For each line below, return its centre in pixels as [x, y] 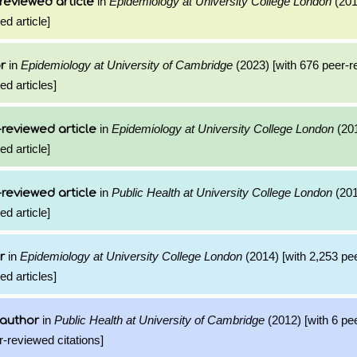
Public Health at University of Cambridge [159, 320]
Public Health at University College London [222, 192]
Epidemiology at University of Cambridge [127, 65]
